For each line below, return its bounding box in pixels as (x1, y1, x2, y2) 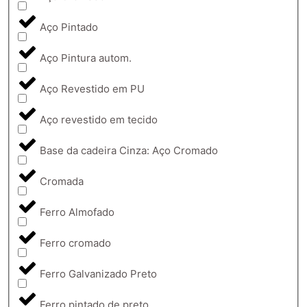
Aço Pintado (40, 21, 98, 34)
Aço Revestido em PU (40, 82, 145, 96)
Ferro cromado (40, 236, 111, 250)
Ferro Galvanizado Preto (40, 267, 157, 281)
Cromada (40, 175, 84, 188)
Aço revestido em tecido (40, 113, 158, 127)
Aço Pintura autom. (40, 51, 132, 65)
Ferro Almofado (40, 206, 114, 219)
